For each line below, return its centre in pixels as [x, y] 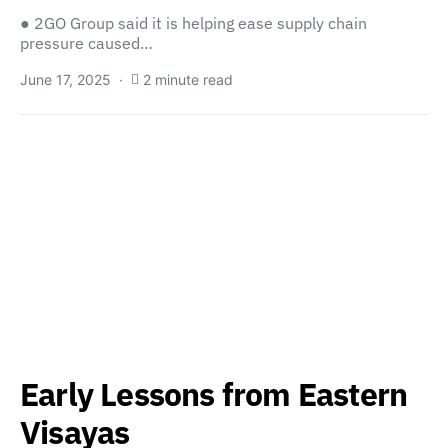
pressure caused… [86, 43]
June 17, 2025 [65, 79]
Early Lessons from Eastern [214, 394]
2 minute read [188, 79]
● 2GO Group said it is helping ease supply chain [193, 23]
